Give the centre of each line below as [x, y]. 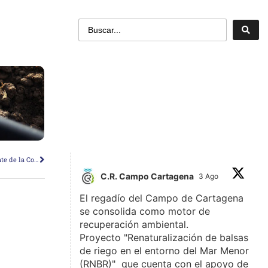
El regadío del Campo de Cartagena [162, 198]
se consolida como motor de [145, 211]
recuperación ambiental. [134, 224]
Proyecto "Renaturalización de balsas [164, 237]
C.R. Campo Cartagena [147, 176]
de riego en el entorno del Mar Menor [165, 250]
